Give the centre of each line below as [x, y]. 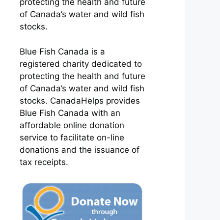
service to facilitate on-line [72, 137]
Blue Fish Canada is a [62, 51]
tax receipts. [44, 162]
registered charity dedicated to [81, 64]
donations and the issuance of [80, 150]
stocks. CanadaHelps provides [80, 100]
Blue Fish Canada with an [70, 113]
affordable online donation [72, 125]
